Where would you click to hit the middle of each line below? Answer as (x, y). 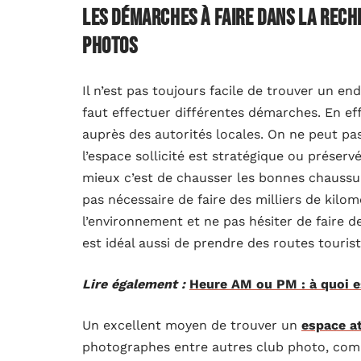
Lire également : (134, 284)
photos (110, 46)
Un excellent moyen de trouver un (192, 325)
